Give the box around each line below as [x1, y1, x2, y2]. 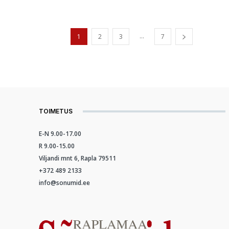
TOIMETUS [39, 107, 73, 115]
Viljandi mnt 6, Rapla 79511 [39, 154, 116, 163]
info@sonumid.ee [39, 178, 90, 187]
